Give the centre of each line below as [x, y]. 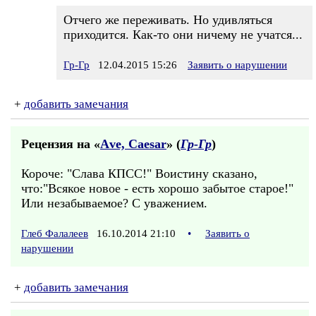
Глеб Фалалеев [55, 233]
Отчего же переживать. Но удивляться [168, 20]
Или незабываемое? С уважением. [114, 203]
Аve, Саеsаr [133, 144]
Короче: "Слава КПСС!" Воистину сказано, [139, 174]
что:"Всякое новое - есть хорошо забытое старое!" [157, 188]
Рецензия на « [61, 144]
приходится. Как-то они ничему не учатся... [183, 35]
